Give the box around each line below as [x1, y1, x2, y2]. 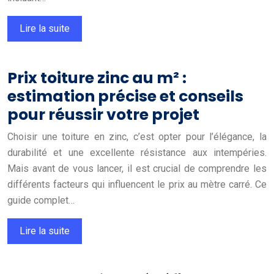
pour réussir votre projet [7, 103, 199, 125]
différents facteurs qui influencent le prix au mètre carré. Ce [7, 178, 267, 190]
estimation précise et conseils [7, 85, 243, 107]
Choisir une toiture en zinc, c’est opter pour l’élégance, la [7, 130, 267, 143]
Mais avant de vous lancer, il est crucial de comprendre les [7, 162, 267, 174]
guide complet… [7, 194, 75, 206]
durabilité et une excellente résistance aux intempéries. [7, 146, 267, 158]
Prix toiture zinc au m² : [7, 67, 187, 89]
